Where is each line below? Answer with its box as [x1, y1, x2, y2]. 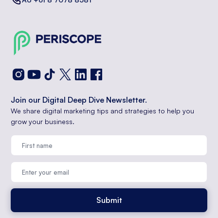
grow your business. [11, 117, 75, 126]
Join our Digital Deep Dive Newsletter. [11, 94, 147, 105]
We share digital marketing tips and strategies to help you [11, 106, 195, 115]
